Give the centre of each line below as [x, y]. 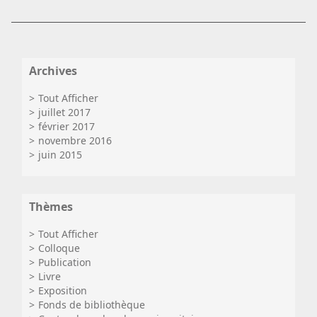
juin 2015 [60, 155]
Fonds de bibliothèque [92, 305]
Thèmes [51, 207]
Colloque [59, 248]
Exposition [63, 290]
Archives [53, 71]
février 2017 [67, 126]
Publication [65, 262]
